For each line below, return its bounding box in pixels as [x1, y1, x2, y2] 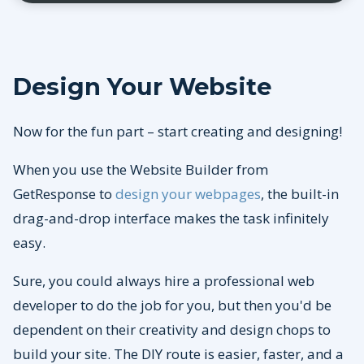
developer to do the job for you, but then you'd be [13, 296, 331, 315]
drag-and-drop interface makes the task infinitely [13, 209, 329, 228]
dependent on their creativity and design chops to [13, 320, 331, 340]
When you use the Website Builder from [13, 160, 268, 180]
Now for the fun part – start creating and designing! [13, 122, 342, 141]
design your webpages [115, 184, 261, 204]
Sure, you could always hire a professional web [13, 271, 314, 291]
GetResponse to [13, 184, 115, 204]
